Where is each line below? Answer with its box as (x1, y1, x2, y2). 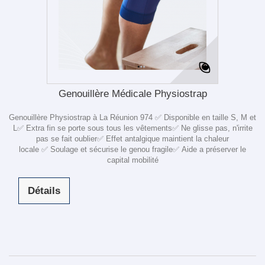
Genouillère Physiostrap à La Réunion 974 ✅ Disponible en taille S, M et (9, 113, 256, 122)
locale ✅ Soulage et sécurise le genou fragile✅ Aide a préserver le (19, 145, 246, 154)
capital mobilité (106, 156, 159, 164)
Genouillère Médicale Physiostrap (58, 88, 207, 99)
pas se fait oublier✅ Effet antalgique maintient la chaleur (36, 134, 229, 143)
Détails (28, 185, 61, 196)
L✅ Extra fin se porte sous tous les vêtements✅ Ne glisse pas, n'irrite (12, 124, 253, 132)
